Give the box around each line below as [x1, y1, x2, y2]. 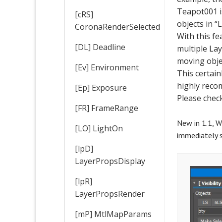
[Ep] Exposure [75, 82, 127, 93]
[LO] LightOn [75, 122, 123, 134]
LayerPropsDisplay [75, 155, 145, 166]
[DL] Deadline [75, 41, 125, 53]
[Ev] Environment [75, 61, 139, 73]
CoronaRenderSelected [75, 21, 160, 32]
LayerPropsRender [75, 188, 145, 199]
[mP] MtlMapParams [75, 208, 152, 220]
